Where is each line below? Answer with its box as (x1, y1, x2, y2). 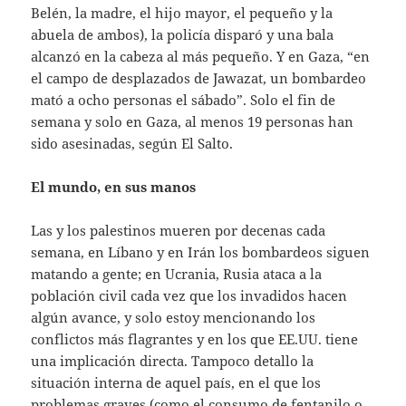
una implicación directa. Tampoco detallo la (31, 351, 314, 370)
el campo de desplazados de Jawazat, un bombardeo (31, 68, 367, 87)
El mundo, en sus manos (31, 177, 197, 196)
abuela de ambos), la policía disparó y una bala (31, 24, 334, 43)
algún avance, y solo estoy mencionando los (31, 307, 316, 326)
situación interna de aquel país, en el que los (31, 372, 322, 391)
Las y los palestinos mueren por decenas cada (31, 220, 326, 239)
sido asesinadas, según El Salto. (31, 133, 234, 152)
